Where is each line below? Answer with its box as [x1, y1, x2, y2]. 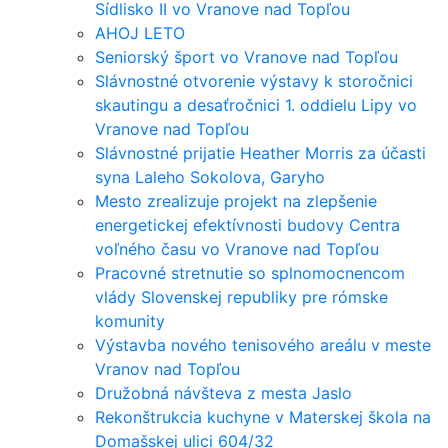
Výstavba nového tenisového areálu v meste [95, 335, 431, 355]
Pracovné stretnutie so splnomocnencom [95, 263, 405, 283]
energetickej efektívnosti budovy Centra [95, 215, 400, 235]
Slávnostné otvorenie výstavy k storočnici [95, 71, 413, 91]
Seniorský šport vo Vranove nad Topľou [95, 47, 398, 67]
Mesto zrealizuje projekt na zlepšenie [95, 191, 377, 211]
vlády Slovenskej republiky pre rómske [95, 287, 388, 307]
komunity [95, 311, 165, 331]
